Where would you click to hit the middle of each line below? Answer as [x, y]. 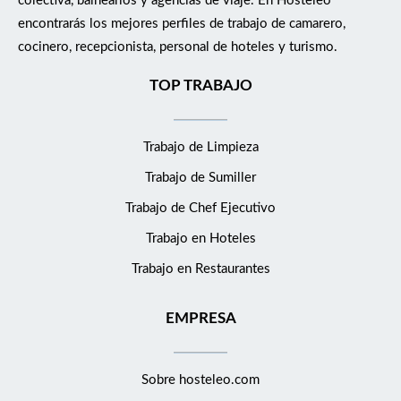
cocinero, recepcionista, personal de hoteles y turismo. [178, 47]
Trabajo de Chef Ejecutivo [200, 208]
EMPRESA [200, 318]
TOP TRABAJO [200, 85]
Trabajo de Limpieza [200, 147]
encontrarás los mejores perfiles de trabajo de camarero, [182, 23]
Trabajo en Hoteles [200, 238]
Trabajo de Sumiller [200, 177]
